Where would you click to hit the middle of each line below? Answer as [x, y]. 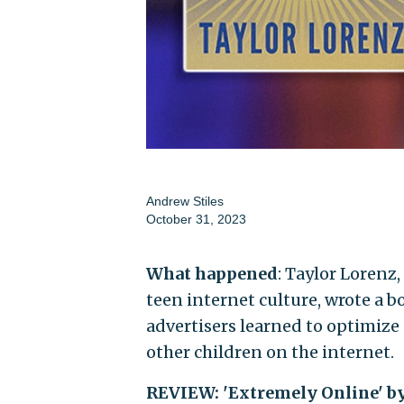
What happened [211, 273]
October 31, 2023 [196, 219]
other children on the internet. [270, 352]
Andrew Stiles [184, 201]
